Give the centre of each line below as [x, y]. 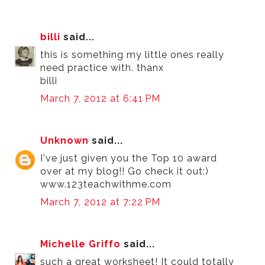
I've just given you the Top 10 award [129, 159]
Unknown [65, 141]
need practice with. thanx [102, 68]
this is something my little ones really [132, 55]
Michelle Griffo [81, 244]
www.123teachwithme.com [106, 185]
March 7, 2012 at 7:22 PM [101, 202]
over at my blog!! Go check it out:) [125, 172]
